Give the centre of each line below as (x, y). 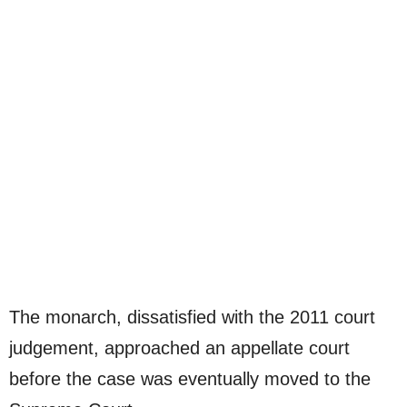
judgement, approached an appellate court (179, 348)
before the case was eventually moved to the (190, 379)
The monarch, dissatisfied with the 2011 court (192, 317)
